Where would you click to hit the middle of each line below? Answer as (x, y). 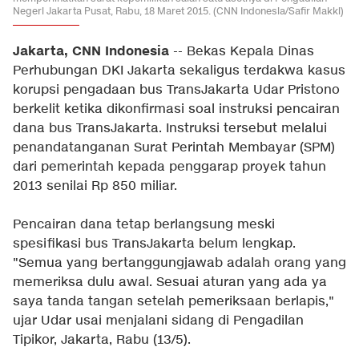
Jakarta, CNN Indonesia (91, 51)
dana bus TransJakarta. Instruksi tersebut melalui (170, 129)
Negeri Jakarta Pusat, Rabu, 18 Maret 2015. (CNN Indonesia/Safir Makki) (178, 11)
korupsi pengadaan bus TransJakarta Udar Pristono (176, 90)
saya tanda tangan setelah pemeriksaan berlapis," (173, 302)
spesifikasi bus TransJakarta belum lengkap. (154, 244)
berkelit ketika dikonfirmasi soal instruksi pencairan (176, 109)
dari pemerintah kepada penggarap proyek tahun (169, 167)
